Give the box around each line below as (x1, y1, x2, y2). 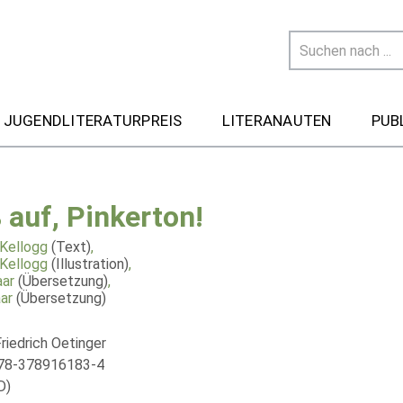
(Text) (50, 238, 91, 255)
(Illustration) (50, 255, 129, 273)
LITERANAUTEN (221, 111, 332, 130)
